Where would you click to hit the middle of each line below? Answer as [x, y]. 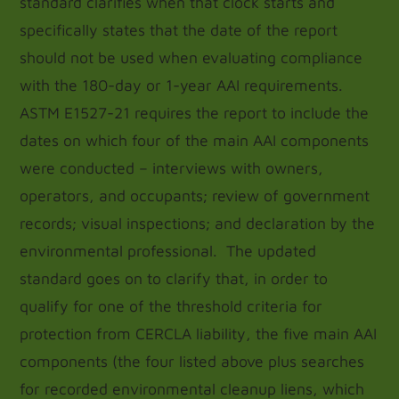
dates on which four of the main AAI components [195, 140]
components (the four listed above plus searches [192, 361]
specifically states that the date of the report [179, 30]
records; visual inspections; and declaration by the [198, 223]
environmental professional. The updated [168, 251]
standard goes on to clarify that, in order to [174, 278]
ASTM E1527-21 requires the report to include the [195, 113]
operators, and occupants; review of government [195, 195]
